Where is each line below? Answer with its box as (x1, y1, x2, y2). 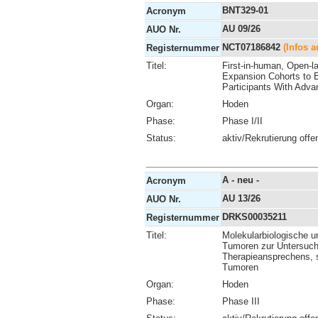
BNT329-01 (222, 4, 268, 16)
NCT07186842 (222, 41, 283, 53)
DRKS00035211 (222, 211, 287, 222)
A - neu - (222, 174, 259, 185)
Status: (146, 132, 176, 143)
